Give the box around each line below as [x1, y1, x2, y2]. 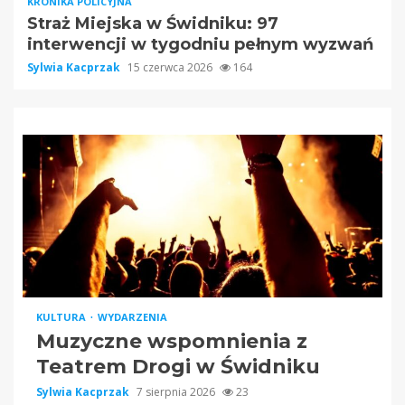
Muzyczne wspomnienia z [36, 329, 307, 354]
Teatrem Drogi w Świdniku [36, 354, 320, 380]
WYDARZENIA [98, 310, 167, 325]
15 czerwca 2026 [127, 60, 215, 76]
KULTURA [36, 310, 89, 325]
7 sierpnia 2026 [137, 384, 218, 400]
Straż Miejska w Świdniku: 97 [27, 14, 278, 34]
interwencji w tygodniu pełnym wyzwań [27, 34, 373, 55]
